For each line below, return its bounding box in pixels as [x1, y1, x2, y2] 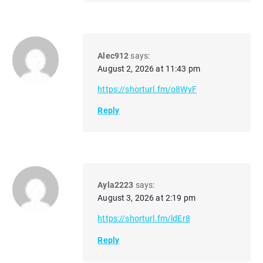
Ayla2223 [97, 180, 134, 190]
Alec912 [97, 50, 129, 60]
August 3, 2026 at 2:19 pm [97, 193, 195, 203]
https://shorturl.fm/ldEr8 [97, 214, 190, 224]
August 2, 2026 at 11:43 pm [97, 63, 200, 73]
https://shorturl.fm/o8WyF [97, 84, 197, 94]
